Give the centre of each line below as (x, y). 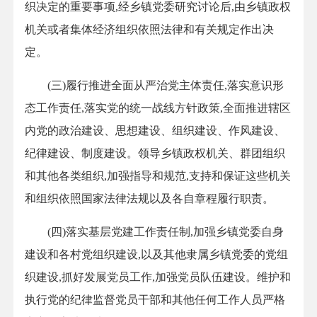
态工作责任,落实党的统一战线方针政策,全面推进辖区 (158, 108)
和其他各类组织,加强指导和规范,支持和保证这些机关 (158, 176)
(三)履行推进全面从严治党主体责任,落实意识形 (154, 86)
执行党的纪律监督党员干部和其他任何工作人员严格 (155, 300)
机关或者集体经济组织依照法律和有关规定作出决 (149, 30)
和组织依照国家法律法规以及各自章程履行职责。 (151, 199)
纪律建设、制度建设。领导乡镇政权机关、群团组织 (155, 154)
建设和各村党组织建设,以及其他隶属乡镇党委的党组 (156, 255)
